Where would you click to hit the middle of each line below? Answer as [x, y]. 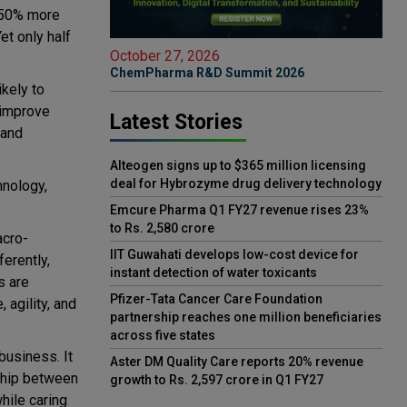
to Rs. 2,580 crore [162, 228]
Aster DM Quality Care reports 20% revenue [237, 362]
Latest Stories [176, 123]
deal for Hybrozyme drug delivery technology [246, 184]
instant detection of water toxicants [213, 273]
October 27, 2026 [165, 56]
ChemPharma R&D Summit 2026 [207, 73]
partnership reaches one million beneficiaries [246, 318]
